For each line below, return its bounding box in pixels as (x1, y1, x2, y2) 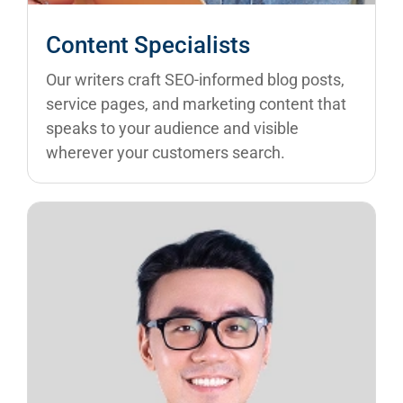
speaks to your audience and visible (46, 119, 299, 139)
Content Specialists (46, 31, 250, 59)
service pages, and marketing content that (46, 94, 346, 114)
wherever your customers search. (46, 143, 285, 163)
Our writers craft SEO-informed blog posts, (46, 70, 345, 90)
